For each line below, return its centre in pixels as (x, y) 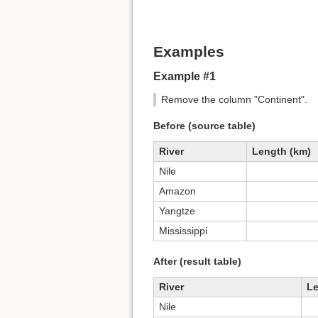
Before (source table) (204, 126)
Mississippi (183, 231)
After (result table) (197, 261)
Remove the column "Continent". (234, 99)
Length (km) (281, 152)
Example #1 (185, 76)
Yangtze (177, 211)
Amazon (177, 191)
